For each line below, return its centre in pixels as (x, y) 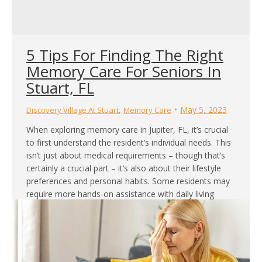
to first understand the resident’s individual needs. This (129, 142)
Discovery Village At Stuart (73, 110)
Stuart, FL (60, 87)
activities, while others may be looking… (101, 206)
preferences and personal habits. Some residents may (128, 181)
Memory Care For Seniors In (124, 71)
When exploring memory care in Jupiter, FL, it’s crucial (127, 129)
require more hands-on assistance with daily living (120, 194)
